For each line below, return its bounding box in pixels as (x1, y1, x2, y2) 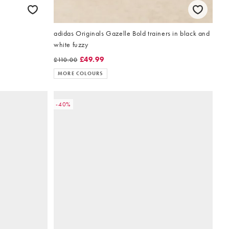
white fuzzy (54, 39, 88, 49)
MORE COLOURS (58, 70, 104, 77)
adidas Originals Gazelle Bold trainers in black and (54, 28, 210, 38)
